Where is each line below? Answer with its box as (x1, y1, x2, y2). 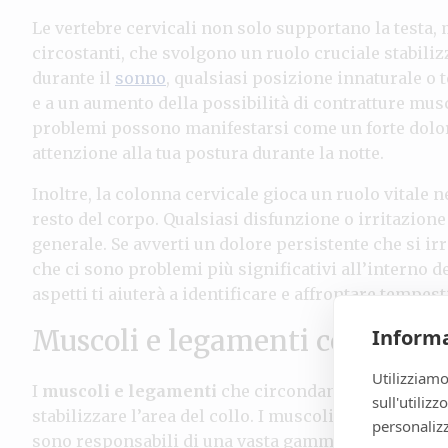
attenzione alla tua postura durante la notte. (32, 142, 384, 163)
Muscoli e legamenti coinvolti (32, 322, 436, 359)
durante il (32, 67, 115, 88)
